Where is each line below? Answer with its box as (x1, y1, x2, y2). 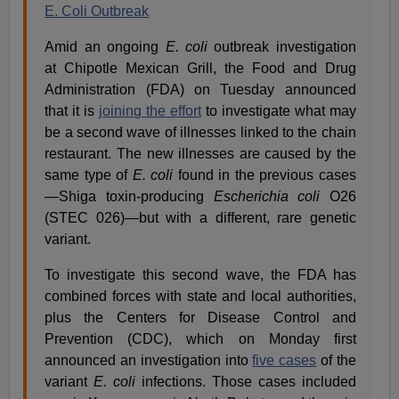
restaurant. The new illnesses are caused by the (45, 146, 356, 161)
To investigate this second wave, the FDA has (45, 267, 356, 282)
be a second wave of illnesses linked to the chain (45, 125, 356, 140)
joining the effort (99, 103, 201, 118)
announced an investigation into (45, 353, 253, 368)
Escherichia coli (213, 189, 321, 204)
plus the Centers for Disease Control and (45, 310, 356, 325)
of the (316, 353, 356, 368)
